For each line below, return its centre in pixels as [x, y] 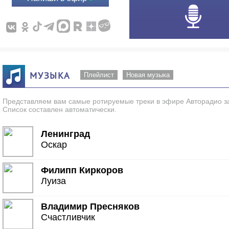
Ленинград [66, 134]
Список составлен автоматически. [60, 109]
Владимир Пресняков [90, 207]
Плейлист [99, 75]
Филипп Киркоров [82, 170]
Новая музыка [148, 75]
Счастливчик [68, 217]
